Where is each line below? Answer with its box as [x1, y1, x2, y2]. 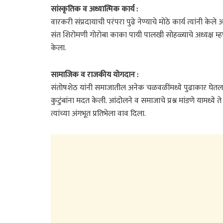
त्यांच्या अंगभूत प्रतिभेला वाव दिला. [51, 107, 146, 121]
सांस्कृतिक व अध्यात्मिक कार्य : [51, 2, 138, 16]
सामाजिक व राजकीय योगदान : [51, 68, 138, 82]
